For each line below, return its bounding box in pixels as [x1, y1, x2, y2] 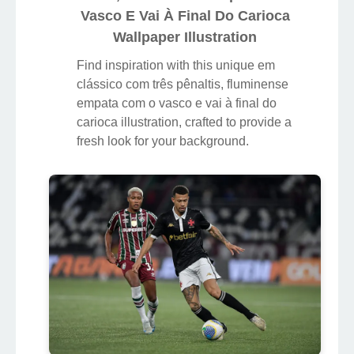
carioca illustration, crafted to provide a [77, 115, 292, 129]
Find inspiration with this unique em [77, 58, 275, 72]
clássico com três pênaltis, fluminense [77, 77, 288, 91]
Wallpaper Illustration [113, 28, 257, 45]
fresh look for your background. [77, 134, 249, 148]
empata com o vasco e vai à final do [77, 96, 277, 110]
